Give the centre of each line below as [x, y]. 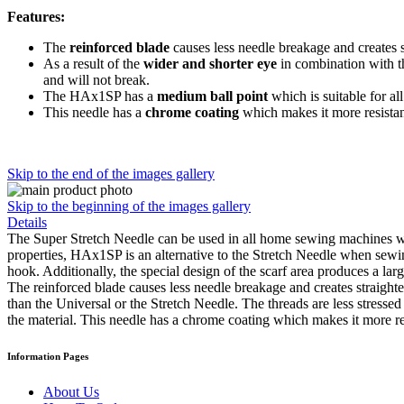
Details [27, 222]
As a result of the [93, 63]
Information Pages [48, 356]
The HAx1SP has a [100, 96]
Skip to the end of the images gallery [111, 173]
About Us [71, 391]
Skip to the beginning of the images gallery [129, 206]
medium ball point [212, 96]
